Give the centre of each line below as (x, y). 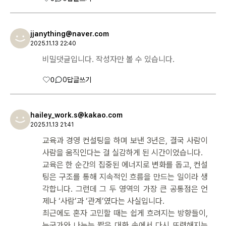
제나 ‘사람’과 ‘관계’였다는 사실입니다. (103, 201)
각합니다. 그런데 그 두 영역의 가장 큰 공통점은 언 (125, 189)
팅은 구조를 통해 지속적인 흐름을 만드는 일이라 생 (125, 177)
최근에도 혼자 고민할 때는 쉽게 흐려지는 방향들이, (125, 213)
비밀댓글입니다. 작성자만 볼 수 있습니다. (108, 59)
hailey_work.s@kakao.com (76, 115)
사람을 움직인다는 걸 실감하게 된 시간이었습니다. (123, 152)
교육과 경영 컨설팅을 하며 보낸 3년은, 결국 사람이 (125, 140)
